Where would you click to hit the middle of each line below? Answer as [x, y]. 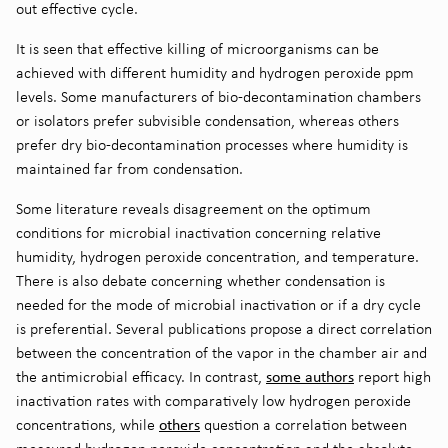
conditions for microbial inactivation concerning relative [198, 232]
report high [392, 376]
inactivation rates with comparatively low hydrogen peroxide [213, 400]
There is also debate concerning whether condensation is [200, 280]
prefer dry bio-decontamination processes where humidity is [212, 144]
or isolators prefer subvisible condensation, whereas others [207, 120]
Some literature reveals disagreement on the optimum [193, 208]
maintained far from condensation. [129, 168]
